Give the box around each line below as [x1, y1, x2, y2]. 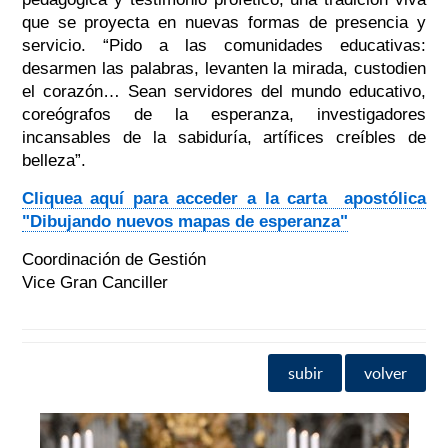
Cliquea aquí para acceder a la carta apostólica [21, 189, 427, 209]
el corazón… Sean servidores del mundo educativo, [21, 82, 427, 102]
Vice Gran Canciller [21, 273, 168, 293]
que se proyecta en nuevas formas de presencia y [21, 13, 427, 33]
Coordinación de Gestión [21, 250, 206, 270]
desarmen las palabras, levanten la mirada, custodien [21, 59, 427, 79]
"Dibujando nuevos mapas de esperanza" [21, 212, 348, 232]
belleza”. [21, 151, 86, 171]
